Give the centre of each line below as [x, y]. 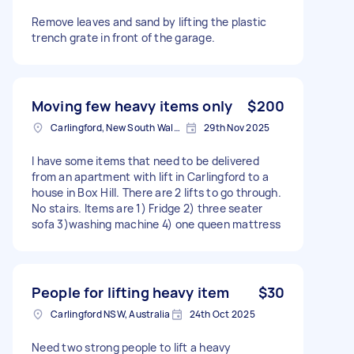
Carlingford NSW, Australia [111, 314]
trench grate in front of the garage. [123, 37]
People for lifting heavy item [131, 292]
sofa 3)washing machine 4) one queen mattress [156, 224]
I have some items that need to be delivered [145, 160]
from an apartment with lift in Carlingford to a [150, 176]
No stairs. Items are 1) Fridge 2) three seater [147, 208]
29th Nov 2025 [237, 127]
